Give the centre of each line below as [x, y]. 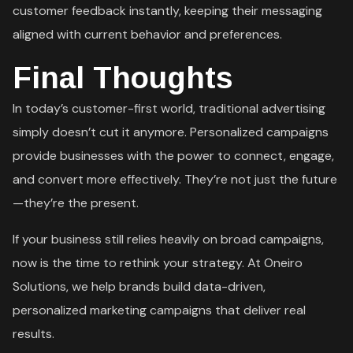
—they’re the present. [76, 203]
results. [34, 333]
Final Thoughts [123, 78]
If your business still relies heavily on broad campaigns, [169, 239]
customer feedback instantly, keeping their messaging [168, 10]
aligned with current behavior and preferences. [148, 34]
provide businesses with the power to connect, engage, [174, 155]
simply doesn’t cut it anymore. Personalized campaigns [171, 132]
